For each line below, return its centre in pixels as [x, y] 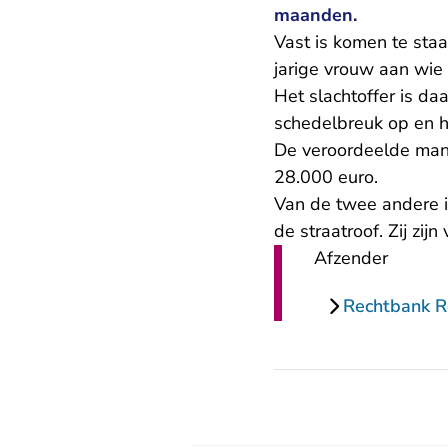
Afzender [351, 258]
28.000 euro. [326, 177]
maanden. [315, 15]
